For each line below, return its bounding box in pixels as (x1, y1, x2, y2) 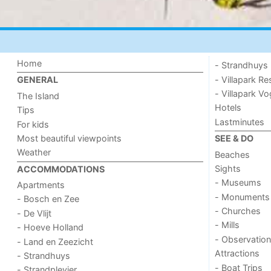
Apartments (17, 180, 65, 191)
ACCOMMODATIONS (17, 163, 105, 174)
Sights (214, 163, 241, 174)
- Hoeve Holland (17, 222, 84, 233)
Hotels (214, 102, 241, 113)
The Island (17, 90, 60, 101)
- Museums (214, 177, 261, 188)
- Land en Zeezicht (17, 236, 94, 247)
